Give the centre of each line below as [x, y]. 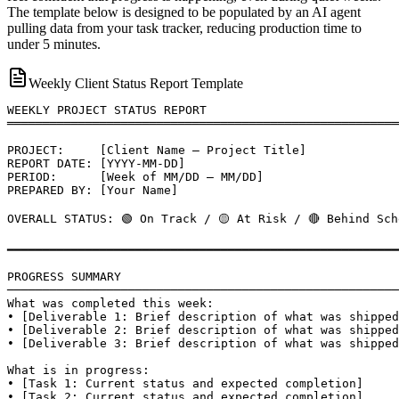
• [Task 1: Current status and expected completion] [185, 384]
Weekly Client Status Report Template [136, 84]
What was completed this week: [110, 304]
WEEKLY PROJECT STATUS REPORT [107, 110]
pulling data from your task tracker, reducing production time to [184, 28]
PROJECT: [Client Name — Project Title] [157, 151]
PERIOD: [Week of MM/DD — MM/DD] [135, 177]
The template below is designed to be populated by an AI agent [184, 12]
